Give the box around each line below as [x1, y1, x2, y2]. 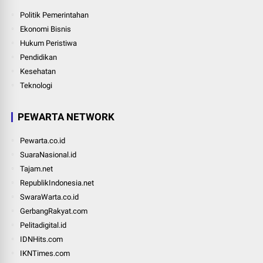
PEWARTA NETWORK [18, 110, 115, 123]
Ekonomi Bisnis [20, 24, 72, 33]
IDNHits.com [20, 234, 63, 244]
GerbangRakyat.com [20, 206, 88, 215]
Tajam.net [20, 164, 53, 173]
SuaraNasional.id [20, 150, 77, 159]
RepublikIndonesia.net [20, 178, 95, 187]
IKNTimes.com [20, 248, 70, 258]
